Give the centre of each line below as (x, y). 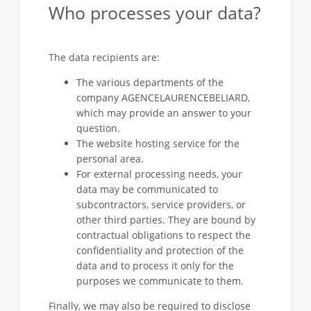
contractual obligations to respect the (163, 235)
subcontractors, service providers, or (161, 204)
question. (98, 128)
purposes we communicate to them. (160, 281)
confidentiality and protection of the (160, 250)
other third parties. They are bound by (166, 220)
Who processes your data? (155, 13)
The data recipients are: (104, 57)
